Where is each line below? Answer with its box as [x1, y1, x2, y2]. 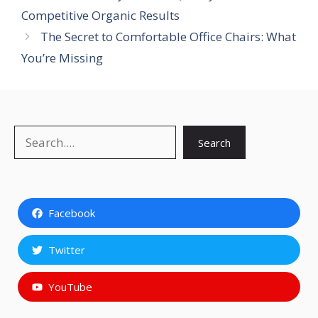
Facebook [48, 206, 95, 221]
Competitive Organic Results [21, 7, 180, 24]
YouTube [48, 280, 92, 295]
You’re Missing [21, 50, 103, 67]
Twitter [48, 243, 85, 258]
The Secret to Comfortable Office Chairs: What [40, 28, 297, 45]
